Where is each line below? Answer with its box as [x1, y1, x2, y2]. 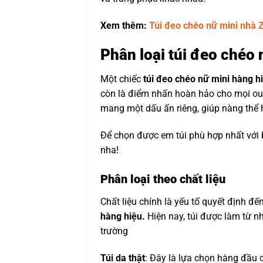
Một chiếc [100, 73, 143, 85]
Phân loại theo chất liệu [100, 171, 225, 186]
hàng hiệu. [100, 210, 147, 222]
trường [100, 225, 128, 237]
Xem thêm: [100, 19, 149, 31]
